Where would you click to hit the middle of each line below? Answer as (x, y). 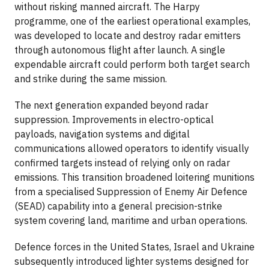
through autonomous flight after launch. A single (120, 50)
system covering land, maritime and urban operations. (131, 220)
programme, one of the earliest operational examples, (132, 21)
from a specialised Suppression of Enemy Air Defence (131, 191)
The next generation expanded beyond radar (111, 105)
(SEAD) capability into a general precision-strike (118, 206)
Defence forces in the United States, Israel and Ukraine (134, 246)
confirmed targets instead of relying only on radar (122, 162)
